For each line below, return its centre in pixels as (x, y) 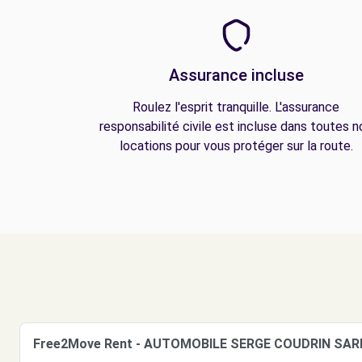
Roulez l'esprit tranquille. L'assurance (236, 107)
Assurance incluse (236, 75)
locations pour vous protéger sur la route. (236, 146)
